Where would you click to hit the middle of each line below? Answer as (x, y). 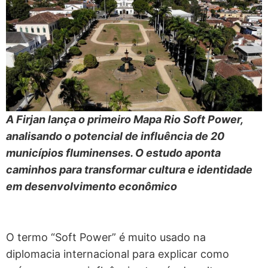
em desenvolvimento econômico (92, 187)
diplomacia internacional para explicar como (118, 254)
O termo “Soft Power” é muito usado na (106, 237)
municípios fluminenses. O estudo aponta (113, 153)
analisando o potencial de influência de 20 (115, 136)
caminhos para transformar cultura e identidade (129, 170)
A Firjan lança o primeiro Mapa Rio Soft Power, (124, 120)
